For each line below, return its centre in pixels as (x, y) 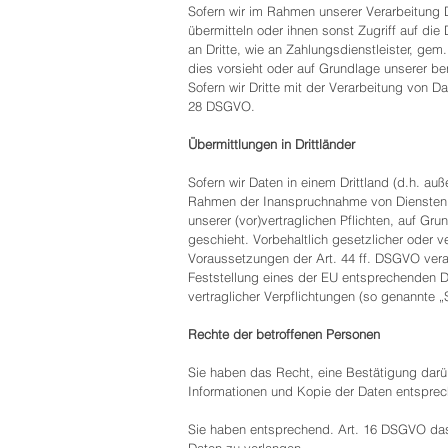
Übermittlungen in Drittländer (271, 144)
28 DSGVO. (221, 106)
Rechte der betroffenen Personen (284, 334)
